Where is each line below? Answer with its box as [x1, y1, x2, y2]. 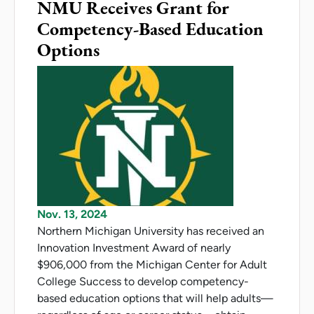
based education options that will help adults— [37, 291, 273, 305]
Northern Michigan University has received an [37, 224, 264, 238]
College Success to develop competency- [37, 274, 249, 288]
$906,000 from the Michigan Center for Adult [37, 257, 267, 271]
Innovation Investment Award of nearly [37, 240, 231, 254]
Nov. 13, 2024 [37, 207, 107, 221]
